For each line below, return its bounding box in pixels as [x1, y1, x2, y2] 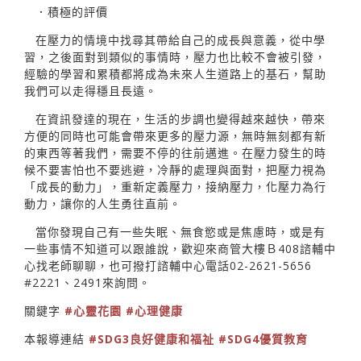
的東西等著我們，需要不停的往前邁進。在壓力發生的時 [24, 144, 326, 160]
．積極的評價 [35, 3, 108, 19]
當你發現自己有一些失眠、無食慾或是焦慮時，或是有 [35, 223, 326, 239]
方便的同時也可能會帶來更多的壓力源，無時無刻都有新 [24, 127, 326, 143]
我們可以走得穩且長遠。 [24, 82, 157, 98]
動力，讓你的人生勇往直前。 [24, 195, 181, 211]
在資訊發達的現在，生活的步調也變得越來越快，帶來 [35, 110, 326, 127]
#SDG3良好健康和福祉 [89, 330, 214, 346]
